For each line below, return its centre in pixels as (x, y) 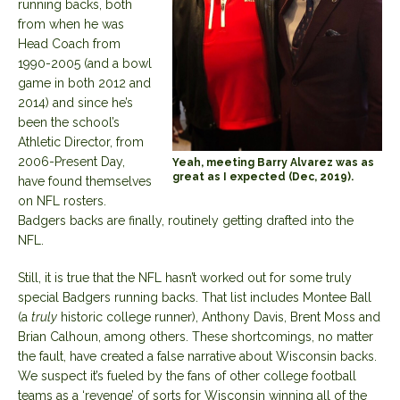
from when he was (71, 24)
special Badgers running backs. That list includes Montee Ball (195, 297)
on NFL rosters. (62, 200)
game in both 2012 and (84, 83)
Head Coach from (69, 43)
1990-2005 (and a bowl (85, 63)
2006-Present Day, (71, 161)
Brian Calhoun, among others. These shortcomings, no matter (196, 336)
